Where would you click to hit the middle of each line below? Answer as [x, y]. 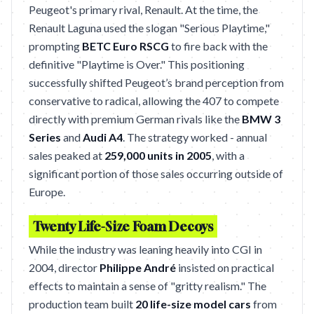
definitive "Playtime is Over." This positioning [137, 64]
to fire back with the [218, 46]
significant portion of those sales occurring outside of [156, 173]
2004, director [64, 267]
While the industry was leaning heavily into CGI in [145, 249]
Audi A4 [103, 137]
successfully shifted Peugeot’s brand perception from [156, 82]
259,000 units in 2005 [158, 155]
